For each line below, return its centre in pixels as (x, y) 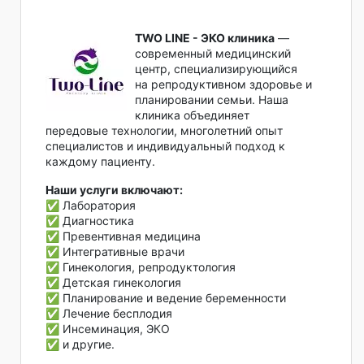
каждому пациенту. (100, 162)
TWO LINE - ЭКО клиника (205, 38)
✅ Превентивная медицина (123, 236)
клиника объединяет (192, 115)
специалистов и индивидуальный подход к (165, 146)
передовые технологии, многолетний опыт (164, 131)
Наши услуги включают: (114, 190)
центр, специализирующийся (216, 69)
